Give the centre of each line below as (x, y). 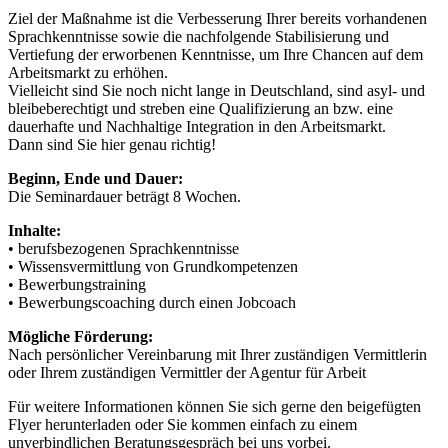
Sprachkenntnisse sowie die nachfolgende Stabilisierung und (198, 37)
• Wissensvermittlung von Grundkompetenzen (153, 267)
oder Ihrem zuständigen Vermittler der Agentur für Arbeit (187, 373)
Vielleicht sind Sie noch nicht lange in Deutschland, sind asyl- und (216, 91)
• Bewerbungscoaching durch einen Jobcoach (152, 303)
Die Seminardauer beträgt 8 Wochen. (124, 197)
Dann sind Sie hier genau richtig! (112, 145)
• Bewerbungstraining (77, 285)
